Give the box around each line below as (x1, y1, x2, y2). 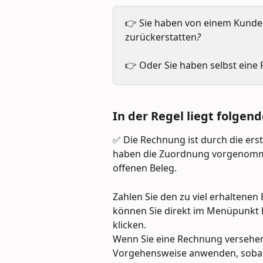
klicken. (113, 218, 149, 231)
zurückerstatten (125, 31, 197, 43)
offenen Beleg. (113, 161, 177, 175)
